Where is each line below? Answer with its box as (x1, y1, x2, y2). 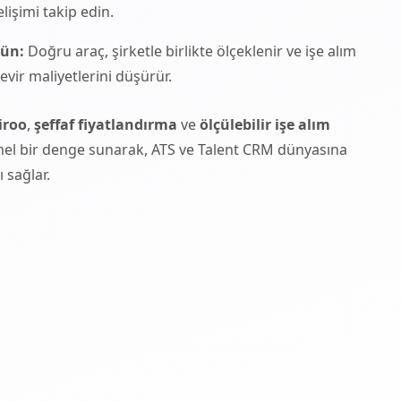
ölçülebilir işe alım (200, 114, 330, 134)
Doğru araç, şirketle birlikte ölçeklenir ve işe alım (24, 40, 356, 61)
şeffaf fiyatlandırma (34, 114, 177, 134)
